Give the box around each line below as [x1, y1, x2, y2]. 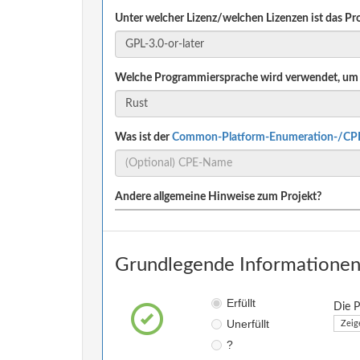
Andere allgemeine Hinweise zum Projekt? [115, 190, 321, 202]
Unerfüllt [226, 317, 269, 330]
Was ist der [115, 131, 172, 143]
